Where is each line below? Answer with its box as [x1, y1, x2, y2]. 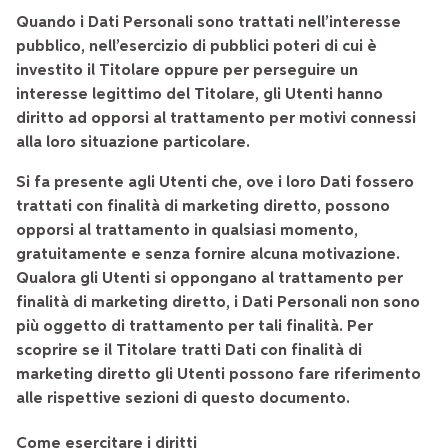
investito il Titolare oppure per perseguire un [16, 62, 358, 79]
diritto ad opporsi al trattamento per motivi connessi [16, 110, 416, 127]
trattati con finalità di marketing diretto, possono [16, 198, 390, 215]
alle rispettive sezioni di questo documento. [16, 390, 350, 407]
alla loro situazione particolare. [16, 134, 250, 151]
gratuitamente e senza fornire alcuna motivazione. [16, 246, 400, 263]
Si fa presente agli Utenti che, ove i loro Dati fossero [16, 174, 414, 191]
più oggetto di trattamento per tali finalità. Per [16, 318, 373, 335]
